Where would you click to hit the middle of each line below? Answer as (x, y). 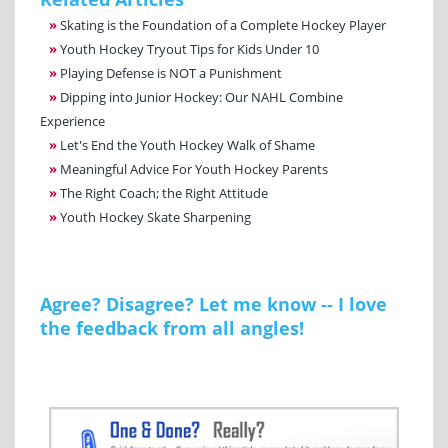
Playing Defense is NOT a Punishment (171, 72)
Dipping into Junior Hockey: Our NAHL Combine (201, 96)
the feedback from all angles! (172, 327)
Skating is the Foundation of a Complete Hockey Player (223, 24)
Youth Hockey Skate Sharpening (155, 216)
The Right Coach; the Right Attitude (164, 192)
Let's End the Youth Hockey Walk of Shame (187, 144)
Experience (72, 120)
